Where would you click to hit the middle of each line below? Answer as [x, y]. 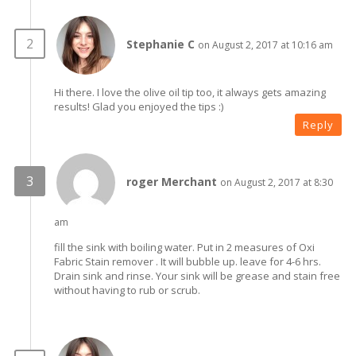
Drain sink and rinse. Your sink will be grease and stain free [197, 275]
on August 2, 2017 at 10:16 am [265, 44]
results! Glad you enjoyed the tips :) [139, 106]
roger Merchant [172, 181]
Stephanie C [161, 44]
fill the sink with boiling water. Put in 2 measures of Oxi [184, 247]
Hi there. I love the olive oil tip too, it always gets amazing [190, 92]
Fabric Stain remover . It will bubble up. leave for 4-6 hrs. [188, 261]
